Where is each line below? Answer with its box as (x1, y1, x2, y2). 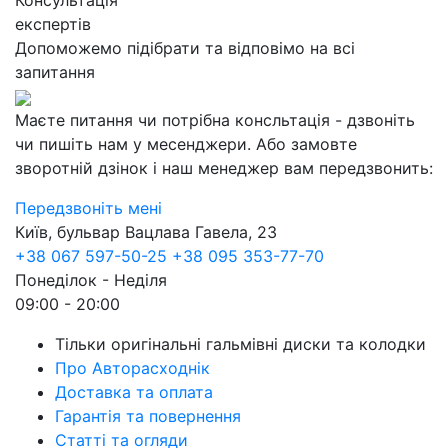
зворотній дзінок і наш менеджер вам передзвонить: (15, 158, 433, 178)
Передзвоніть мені (15, 198, 162, 218)
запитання (15, 62, 95, 82)
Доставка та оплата (55, 382, 213, 402)
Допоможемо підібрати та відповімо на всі (15, 38, 355, 58)
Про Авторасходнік (55, 358, 210, 378)
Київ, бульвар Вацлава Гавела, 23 (15, 222, 277, 242)
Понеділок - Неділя (15, 270, 167, 290)
